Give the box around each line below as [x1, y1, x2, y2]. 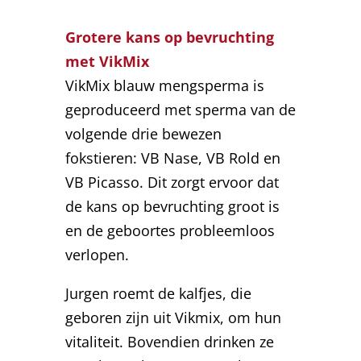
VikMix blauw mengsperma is [64, 76, 264, 96]
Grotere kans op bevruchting [64, 27, 274, 48]
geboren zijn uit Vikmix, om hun [64, 308, 281, 328]
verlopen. [64, 245, 129, 265]
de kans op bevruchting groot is [64, 197, 280, 217]
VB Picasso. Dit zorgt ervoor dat [64, 172, 279, 193]
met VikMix [64, 52, 149, 72]
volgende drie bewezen [64, 124, 222, 144]
